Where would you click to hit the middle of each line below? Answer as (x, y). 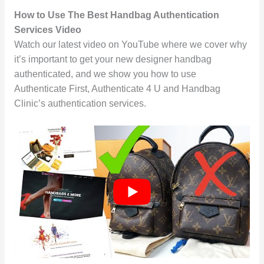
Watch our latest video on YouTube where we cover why (130, 45)
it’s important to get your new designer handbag (113, 60)
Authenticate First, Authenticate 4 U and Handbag (117, 89)
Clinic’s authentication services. (80, 104)
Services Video (47, 30)
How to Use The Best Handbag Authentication (116, 15)
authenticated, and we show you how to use (105, 74)
